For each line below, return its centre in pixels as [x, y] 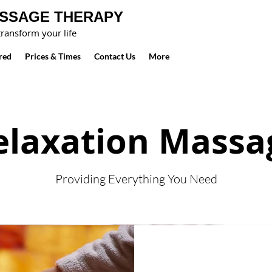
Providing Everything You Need [136, 179]
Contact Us [115, 56]
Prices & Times [53, 56]
